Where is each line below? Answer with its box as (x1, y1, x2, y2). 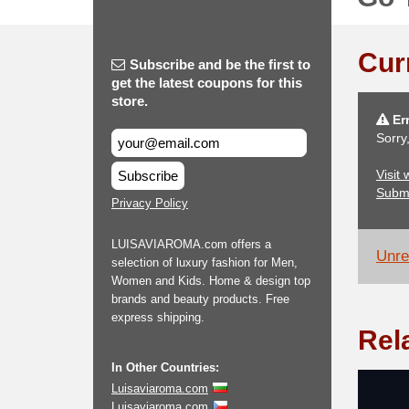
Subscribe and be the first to (130, 57, 310, 72)
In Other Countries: (111, 361, 219, 374)
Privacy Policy (111, 196, 188, 210)
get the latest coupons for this (111, 75, 302, 90)
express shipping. (111, 310, 204, 324)
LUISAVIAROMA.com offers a (111, 237, 271, 251)
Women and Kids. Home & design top (111, 274, 310, 288)
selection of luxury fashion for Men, (111, 256, 298, 269)
